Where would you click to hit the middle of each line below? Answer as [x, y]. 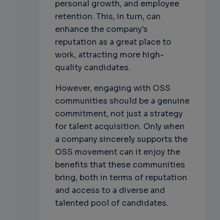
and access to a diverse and [110, 191]
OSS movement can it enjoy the [117, 152]
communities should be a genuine [122, 101]
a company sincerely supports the [121, 139]
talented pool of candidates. [111, 203]
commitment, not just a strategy [119, 114]
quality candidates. [93, 68]
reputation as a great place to [113, 42]
